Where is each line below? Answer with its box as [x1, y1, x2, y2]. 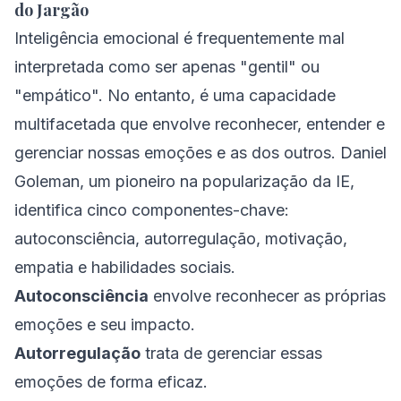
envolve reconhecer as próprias [149, 286, 386, 305]
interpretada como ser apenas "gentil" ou [14, 57, 320, 76]
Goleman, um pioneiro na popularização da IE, [14, 172, 354, 191]
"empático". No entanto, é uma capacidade [14, 86, 336, 105]
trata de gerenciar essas [141, 344, 322, 363]
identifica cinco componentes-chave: [14, 200, 289, 219]
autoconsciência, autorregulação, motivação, [14, 229, 347, 248]
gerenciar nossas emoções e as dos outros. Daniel [14, 143, 387, 162]
